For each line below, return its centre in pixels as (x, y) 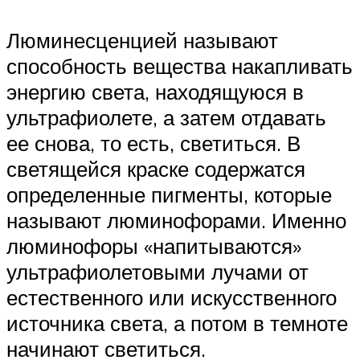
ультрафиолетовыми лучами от (157, 271)
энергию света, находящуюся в (155, 91)
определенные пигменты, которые (169, 194)
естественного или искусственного (172, 297)
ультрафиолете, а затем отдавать (166, 117)
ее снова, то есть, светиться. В (153, 143)
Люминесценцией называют (142, 40)
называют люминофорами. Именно (176, 220)
